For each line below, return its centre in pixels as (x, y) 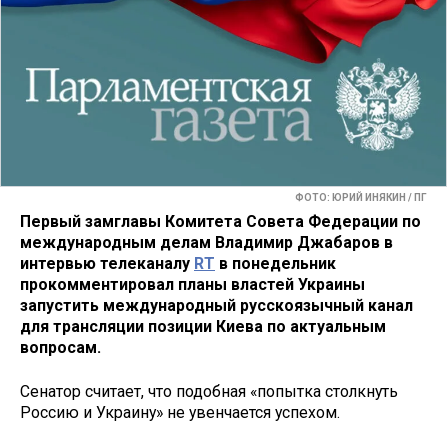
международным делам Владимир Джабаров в (206, 242)
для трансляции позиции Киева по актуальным (203, 326)
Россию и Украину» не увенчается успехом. (180, 413)
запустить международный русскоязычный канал (216, 305)
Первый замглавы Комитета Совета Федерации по (220, 221)
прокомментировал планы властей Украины (192, 284)
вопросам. (60, 347)
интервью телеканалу (107, 263)
